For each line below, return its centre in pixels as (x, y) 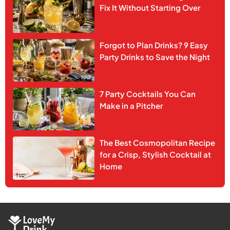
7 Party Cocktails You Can (148, 94)
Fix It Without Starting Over (150, 8)
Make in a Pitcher (131, 106)
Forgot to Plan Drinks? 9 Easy (154, 45)
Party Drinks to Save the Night (155, 56)
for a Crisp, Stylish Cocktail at (156, 155)
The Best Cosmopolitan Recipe (158, 143)
